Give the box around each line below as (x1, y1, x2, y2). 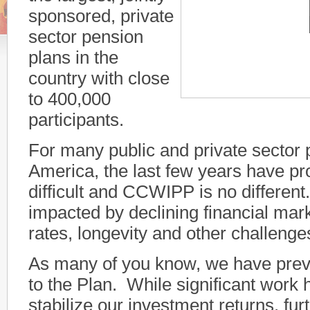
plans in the (28, 47, 118, 69)
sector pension (28, 26, 143, 48)
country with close (28, 68, 170, 89)
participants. (28, 109, 129, 131)
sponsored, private (28, 6, 174, 27)
